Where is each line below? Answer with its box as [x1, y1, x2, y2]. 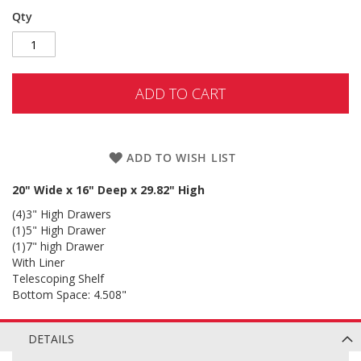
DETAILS [28, 331, 74, 346]
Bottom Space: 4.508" [12, 287, 127, 302]
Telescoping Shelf [12, 271, 107, 286]
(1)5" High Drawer [12, 222, 106, 238]
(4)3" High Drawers [12, 206, 114, 222]
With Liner [12, 255, 68, 270]
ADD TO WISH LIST [127, 150, 236, 165]
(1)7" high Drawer [12, 239, 107, 254]
